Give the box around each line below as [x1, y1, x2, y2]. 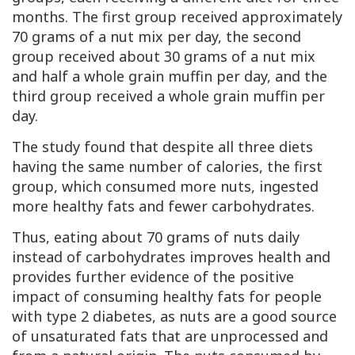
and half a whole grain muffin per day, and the [12, 67, 327, 86]
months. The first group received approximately [12, 7, 342, 27]
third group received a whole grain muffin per [12, 86, 325, 106]
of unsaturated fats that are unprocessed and [12, 326, 328, 346]
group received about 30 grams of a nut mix [12, 47, 315, 67]
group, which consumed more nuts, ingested [12, 177, 319, 197]
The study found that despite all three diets [12, 137, 313, 157]
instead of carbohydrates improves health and [12, 247, 330, 267]
